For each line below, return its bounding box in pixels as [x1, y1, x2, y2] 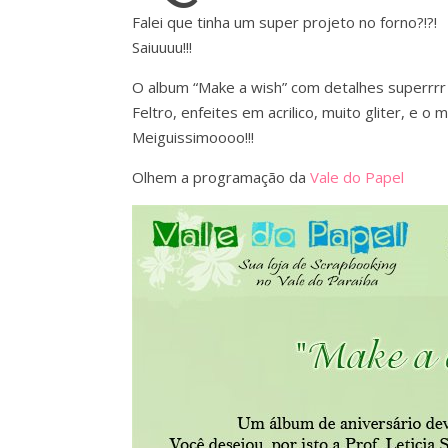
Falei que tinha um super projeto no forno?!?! [132, 12, 437, 32]
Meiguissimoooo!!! [132, 127, 254, 147]
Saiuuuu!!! [132, 37, 192, 57]
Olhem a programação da [132, 167, 310, 187]
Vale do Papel [310, 167, 404, 187]
